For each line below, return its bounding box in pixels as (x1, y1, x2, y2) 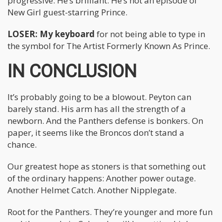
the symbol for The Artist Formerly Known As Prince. (7, 40, 210, 52)
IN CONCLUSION (7, 60, 137, 82)
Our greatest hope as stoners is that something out (7, 160, 206, 172)
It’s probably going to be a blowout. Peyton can (7, 91, 191, 103)
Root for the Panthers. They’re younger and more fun (7, 206, 213, 218)
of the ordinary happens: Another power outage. (7, 172, 196, 184)
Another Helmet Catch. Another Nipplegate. (7, 184, 180, 196)
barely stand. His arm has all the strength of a (7, 103, 186, 114)
